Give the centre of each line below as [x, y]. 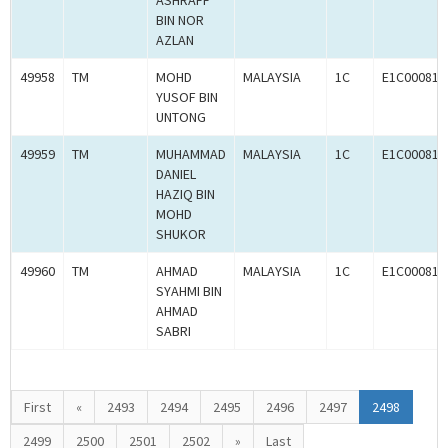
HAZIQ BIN [185, 194]
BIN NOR [180, 20]
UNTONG [181, 117]
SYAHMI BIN [189, 291]
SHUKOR [181, 234]
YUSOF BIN [187, 97]
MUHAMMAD [191, 154]
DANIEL [176, 174]
